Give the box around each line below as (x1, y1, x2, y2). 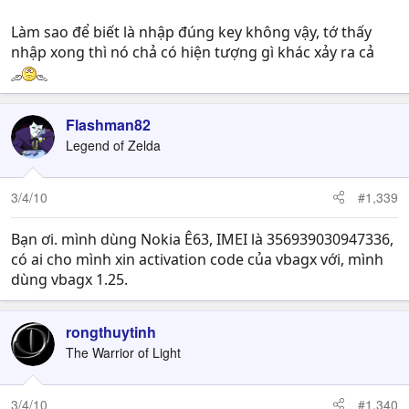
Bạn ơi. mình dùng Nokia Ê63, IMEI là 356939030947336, (11, 228, 393, 249)
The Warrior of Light (66, 342, 181, 362)
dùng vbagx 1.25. (11, 268, 128, 289)
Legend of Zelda (66, 135, 161, 154)
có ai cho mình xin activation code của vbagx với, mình (11, 248, 383, 269)
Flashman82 (66, 113, 151, 135)
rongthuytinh (66, 320, 156, 342)
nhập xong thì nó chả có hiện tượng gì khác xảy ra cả (11, 41, 374, 62)
